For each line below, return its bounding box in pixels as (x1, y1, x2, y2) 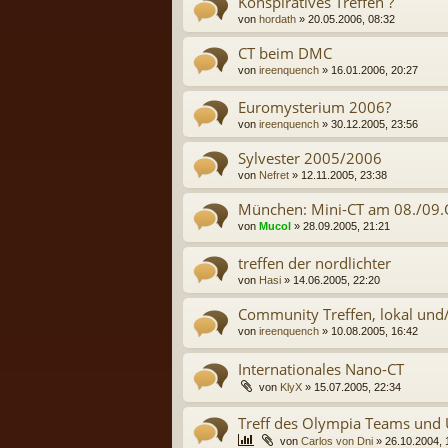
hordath (259, 12, 296, 25)
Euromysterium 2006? (238, 96, 391, 117)
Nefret (259, 168, 289, 181)
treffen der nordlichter (238, 253, 391, 274)
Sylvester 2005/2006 (238, 147, 382, 168)
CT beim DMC (238, 42, 332, 63)
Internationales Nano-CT (238, 358, 404, 379)
